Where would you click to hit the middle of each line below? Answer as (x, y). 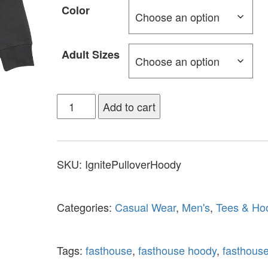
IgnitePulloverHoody (133, 164)
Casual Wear (145, 207)
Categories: (86, 207)
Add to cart (130, 106)
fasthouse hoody (177, 250)
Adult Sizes (90, 54)
